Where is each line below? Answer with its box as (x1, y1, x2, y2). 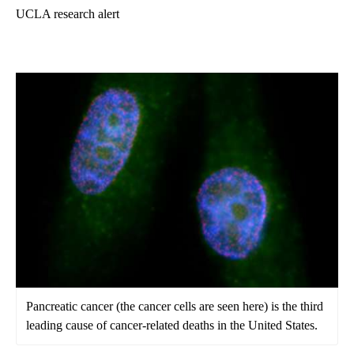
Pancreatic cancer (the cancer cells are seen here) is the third (26, 299, 323, 314)
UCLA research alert (16, 7, 119, 21)
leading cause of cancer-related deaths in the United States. (26, 318, 318, 333)
